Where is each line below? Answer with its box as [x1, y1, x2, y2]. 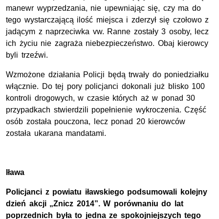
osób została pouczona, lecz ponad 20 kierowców [6, 117, 186, 126]
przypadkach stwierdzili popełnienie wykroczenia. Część [6, 106, 207, 114]
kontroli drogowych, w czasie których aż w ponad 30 [6, 94, 196, 103]
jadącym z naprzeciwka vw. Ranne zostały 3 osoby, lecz [6, 27, 209, 36]
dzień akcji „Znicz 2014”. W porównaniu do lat [6, 199, 183, 208]
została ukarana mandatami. [6, 129, 107, 138]
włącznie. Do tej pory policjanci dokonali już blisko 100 [6, 82, 205, 91]
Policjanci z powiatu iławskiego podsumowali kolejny [6, 188, 207, 197]
